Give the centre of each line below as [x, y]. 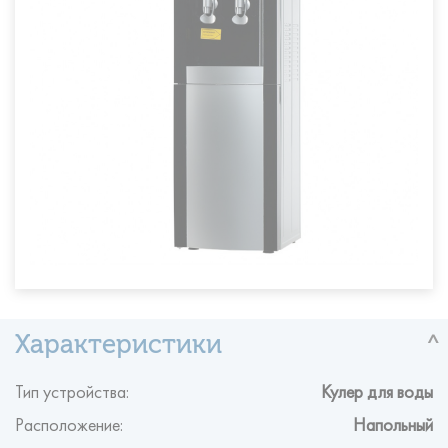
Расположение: [69, 419]
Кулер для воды [377, 386]
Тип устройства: [72, 386]
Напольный [393, 419]
